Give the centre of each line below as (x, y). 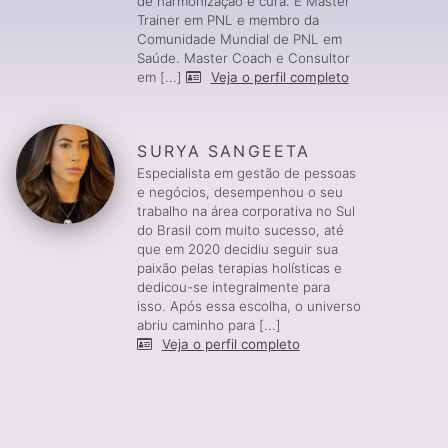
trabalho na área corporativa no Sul (246, 211)
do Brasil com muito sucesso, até (241, 230)
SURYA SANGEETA (224, 151)
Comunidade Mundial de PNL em (240, 39)
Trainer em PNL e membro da (228, 20)
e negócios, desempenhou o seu (240, 192)
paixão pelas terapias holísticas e (240, 268)
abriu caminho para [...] (209, 325)
